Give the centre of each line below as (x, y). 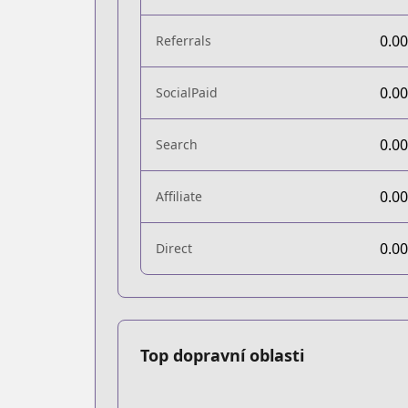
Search (177, 144)
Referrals (184, 41)
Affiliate (179, 196)
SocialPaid (187, 92)
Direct (174, 248)
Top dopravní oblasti (222, 355)
